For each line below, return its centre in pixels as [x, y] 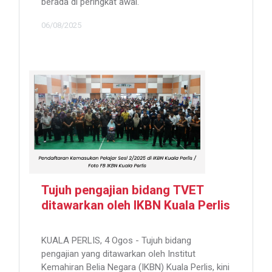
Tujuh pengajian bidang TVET [123, 191]
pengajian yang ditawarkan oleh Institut [118, 254]
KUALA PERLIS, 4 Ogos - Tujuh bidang [116, 241]
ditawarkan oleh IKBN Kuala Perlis [136, 206]
